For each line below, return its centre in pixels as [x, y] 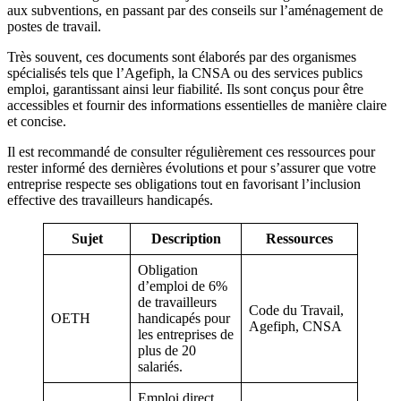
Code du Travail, [296, 310]
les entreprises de [186, 334]
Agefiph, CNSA [295, 326]
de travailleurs [177, 302]
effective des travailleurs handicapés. [110, 200]
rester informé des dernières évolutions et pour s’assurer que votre [192, 167]
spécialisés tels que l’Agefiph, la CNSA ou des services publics [185, 73]
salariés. [160, 366]
